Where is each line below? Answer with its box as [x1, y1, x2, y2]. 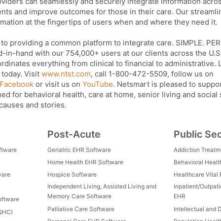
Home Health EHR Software [47, 158, 123, 166]
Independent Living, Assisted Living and [47, 183, 156, 190]
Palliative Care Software [47, 205, 114, 213]
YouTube [82, 79, 113, 89]
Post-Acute [47, 128, 101, 140]
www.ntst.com [41, 69, 91, 79]
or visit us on [34, 79, 82, 89]
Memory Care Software [47, 192, 111, 200]
